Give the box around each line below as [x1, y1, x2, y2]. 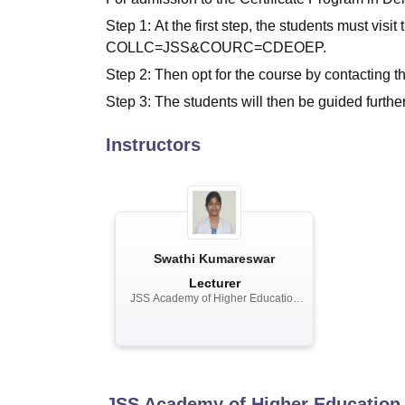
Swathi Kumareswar [154, 251, 275, 266]
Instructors [106, 135, 201, 155]
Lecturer [188, 276, 240, 290]
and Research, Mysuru [158, 313, 270, 325]
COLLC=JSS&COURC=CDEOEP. [106, 40, 326, 55]
